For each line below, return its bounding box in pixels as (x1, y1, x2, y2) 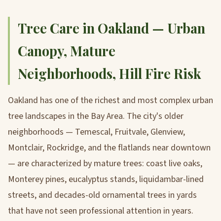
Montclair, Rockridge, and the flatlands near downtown (8, 142, 211, 154)
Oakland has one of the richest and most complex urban (8, 94, 213, 107)
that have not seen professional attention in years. (8, 205, 193, 218)
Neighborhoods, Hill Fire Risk (18, 65, 201, 83)
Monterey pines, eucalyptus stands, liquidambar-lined (8, 173, 204, 186)
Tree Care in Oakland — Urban (18, 19, 205, 37)
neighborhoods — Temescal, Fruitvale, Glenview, (8, 126, 185, 139)
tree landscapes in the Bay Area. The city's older (8, 110, 184, 123)
